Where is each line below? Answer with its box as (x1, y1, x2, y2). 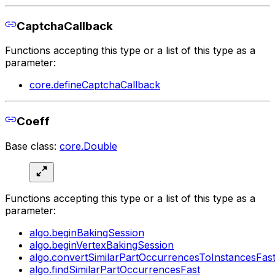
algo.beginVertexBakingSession (29, 238, 174, 251)
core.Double (60, 139, 117, 152)
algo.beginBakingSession (29, 226, 144, 239)
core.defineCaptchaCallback (29, 79, 160, 91)
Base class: (5, 139, 60, 152)
